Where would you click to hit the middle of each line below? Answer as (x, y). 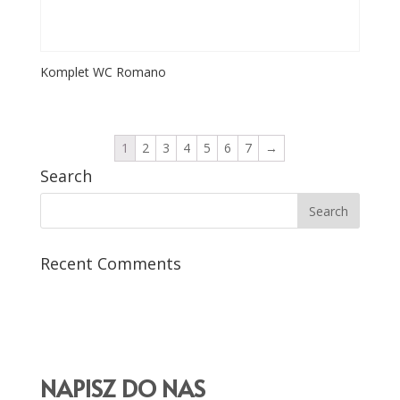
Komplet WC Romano (103, 72)
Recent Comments (110, 264)
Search (66, 176)
